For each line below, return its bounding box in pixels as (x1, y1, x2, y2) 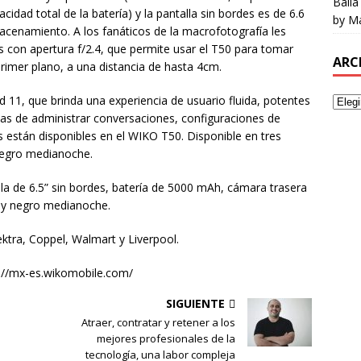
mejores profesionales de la (97, 331, 236, 346)
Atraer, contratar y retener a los (81, 315, 236, 330)
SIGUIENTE (166, 296, 226, 312)
